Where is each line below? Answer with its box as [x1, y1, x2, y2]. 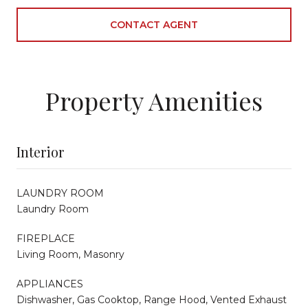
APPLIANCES [16, 277, 83, 290]
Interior [16, 142, 64, 161]
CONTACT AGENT [110, 18, 198, 31]
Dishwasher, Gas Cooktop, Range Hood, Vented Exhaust [16, 293, 287, 306]
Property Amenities [45, 83, 263, 117]
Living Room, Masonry [16, 247, 124, 261]
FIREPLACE [16, 232, 75, 245]
